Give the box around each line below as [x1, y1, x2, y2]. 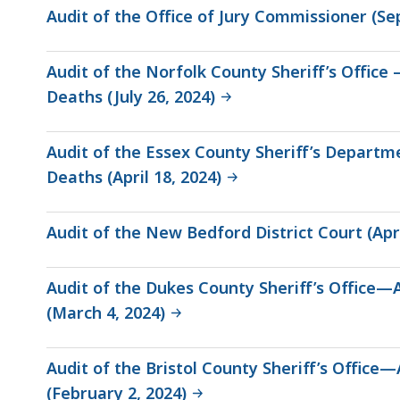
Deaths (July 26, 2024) [46, 85, 215, 107]
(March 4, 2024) [46, 301, 165, 323]
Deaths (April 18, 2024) [46, 165, 221, 187]
